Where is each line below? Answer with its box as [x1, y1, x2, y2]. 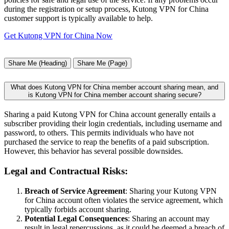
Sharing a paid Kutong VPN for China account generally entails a [4, 110, 216, 119]
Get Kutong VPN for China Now [4, 31, 112, 40]
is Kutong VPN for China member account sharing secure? [28, 90, 201, 99]
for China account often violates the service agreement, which [25, 195, 223, 204]
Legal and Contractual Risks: [4, 166, 128, 177]
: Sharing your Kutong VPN [125, 186, 217, 195]
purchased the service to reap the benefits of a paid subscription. [4, 138, 209, 147]
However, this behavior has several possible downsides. [4, 147, 183, 156]
